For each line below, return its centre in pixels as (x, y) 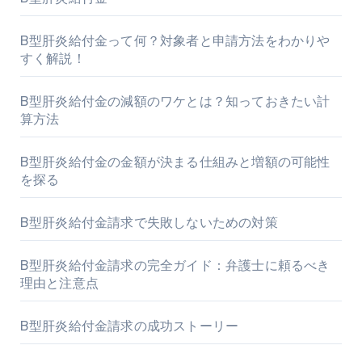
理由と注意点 (59, 284)
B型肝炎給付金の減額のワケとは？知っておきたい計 (175, 102)
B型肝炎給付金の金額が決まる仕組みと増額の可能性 (175, 162)
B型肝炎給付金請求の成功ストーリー (129, 326)
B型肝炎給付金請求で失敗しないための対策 (149, 223)
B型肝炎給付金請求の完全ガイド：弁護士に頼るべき (175, 266)
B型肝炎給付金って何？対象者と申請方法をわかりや (175, 41)
